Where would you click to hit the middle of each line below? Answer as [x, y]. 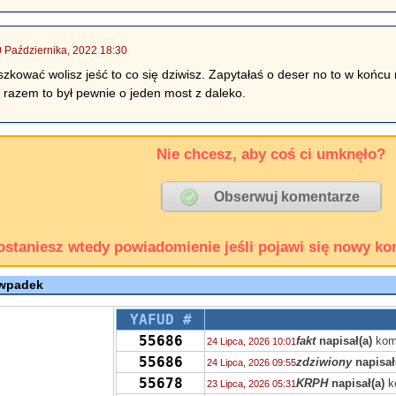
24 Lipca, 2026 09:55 [252, 363]
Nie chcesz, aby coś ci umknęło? [271, 155]
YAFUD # [160, 320]
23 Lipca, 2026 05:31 [252, 384]
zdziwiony [324, 362]
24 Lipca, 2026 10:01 [252, 342]
